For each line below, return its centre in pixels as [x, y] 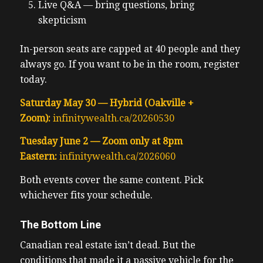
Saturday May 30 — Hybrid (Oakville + [107, 103]
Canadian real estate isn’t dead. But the [107, 245]
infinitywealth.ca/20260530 [113, 118]
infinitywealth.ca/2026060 [117, 157]
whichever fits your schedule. [87, 195]
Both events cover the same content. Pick [112, 180]
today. [34, 79]
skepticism [63, 20]
